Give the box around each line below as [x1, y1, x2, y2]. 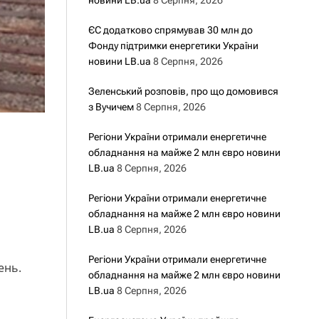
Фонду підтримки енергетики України [88, 40, 258, 51]
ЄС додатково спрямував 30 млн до [88, 24, 253, 36]
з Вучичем [88, 101, 134, 113]
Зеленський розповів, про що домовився [88, 85, 278, 97]
